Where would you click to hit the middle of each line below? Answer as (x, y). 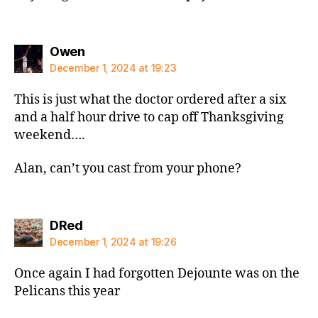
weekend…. (50, 135)
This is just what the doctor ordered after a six (150, 99)
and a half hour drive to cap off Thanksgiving (149, 117)
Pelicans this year (67, 291)
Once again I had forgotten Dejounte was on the (157, 273)
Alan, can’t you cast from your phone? (128, 169)
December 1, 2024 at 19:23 (113, 67)
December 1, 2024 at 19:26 (113, 241)
